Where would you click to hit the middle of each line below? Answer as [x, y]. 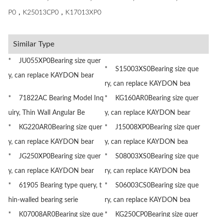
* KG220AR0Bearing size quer [55, 127]
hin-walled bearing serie [43, 200]
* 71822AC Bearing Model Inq [56, 98]
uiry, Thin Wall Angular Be [47, 113]
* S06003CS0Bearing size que [151, 186]
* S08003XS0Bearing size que [151, 156]
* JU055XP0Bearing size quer [55, 61]
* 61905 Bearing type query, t [55, 186]
